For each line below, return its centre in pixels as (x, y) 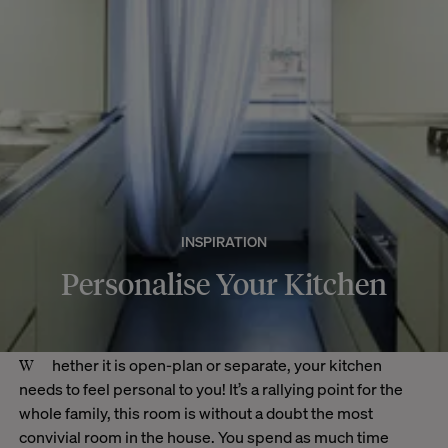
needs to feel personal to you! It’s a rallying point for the (210, 389)
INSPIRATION (223, 241)
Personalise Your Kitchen (223, 283)
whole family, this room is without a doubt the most (195, 413)
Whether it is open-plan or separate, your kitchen (26, 364)
